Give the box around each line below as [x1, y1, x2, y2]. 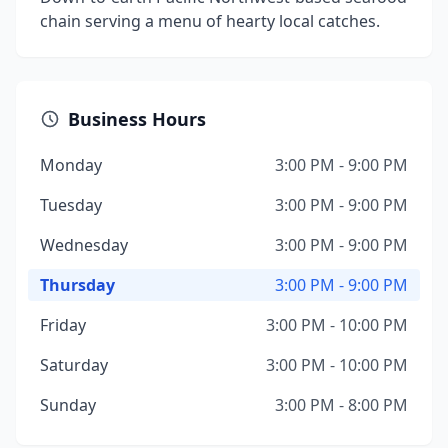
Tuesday [40, 194, 102, 216]
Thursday [40, 274, 115, 296]
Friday [40, 314, 86, 336]
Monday [40, 154, 102, 176]
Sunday [40, 394, 96, 416]
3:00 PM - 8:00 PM [275, 394, 408, 416]
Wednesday [40, 234, 128, 256]
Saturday [40, 354, 108, 376]
